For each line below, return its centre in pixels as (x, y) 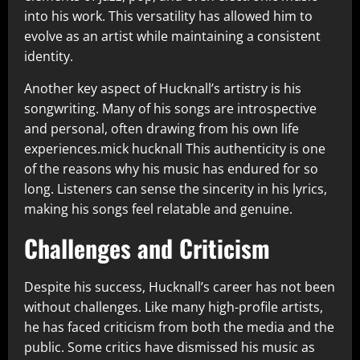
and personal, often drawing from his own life (162, 129)
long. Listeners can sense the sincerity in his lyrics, (176, 189)
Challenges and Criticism (147, 248)
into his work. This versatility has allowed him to (168, 16)
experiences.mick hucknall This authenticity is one (175, 149)
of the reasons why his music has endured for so (171, 169)
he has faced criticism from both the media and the (179, 327)
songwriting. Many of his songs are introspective (170, 109)
